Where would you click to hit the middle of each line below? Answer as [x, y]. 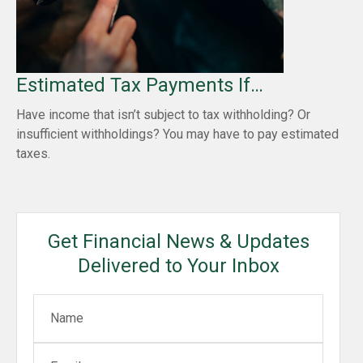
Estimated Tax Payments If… [140, 85]
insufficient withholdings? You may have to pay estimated [177, 134]
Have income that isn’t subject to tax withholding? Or [163, 114]
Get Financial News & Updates [178, 241]
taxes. [33, 153]
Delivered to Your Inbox [178, 265]
